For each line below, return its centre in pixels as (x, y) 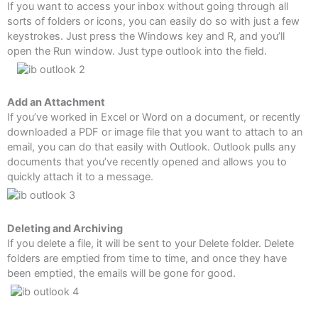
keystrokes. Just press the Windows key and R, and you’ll (146, 36)
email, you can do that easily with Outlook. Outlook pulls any (152, 147)
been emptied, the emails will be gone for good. (121, 273)
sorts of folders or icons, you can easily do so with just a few (153, 21)
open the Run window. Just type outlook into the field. (137, 51)
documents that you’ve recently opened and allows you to (147, 162)
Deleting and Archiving (65, 228)
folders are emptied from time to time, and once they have (147, 258)
